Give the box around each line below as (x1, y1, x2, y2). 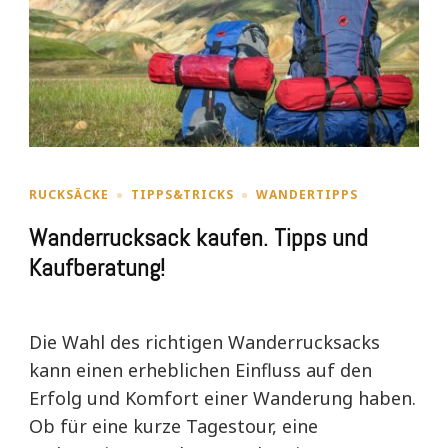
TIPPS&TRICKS (131, 186, 234, 204)
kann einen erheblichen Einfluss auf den (29, 358, 372, 383)
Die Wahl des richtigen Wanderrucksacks (29, 330, 380, 355)
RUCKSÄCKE (29, 186, 109, 204)
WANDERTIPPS (256, 186, 358, 204)
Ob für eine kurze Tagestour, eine (29, 414, 318, 439)
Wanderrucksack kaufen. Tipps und (29, 223, 368, 254)
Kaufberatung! (29, 253, 165, 284)
